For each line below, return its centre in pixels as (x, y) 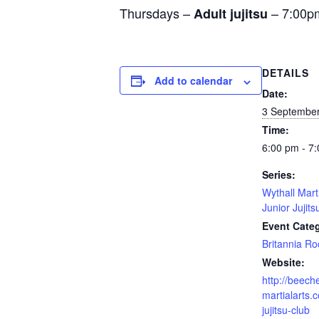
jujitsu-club (286, 310)
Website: (283, 262)
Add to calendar (193, 81)
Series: (279, 175)
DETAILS (286, 73)
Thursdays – (157, 13)
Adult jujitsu (231, 14)
